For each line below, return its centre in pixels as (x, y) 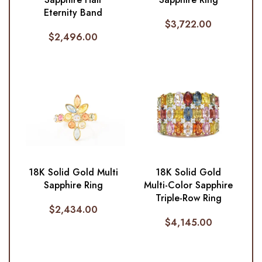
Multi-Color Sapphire (189, 185)
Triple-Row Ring (188, 198)
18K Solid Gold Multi (73, 173)
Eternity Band (73, 13)
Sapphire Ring (73, 185)
